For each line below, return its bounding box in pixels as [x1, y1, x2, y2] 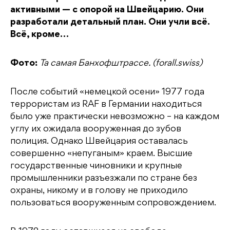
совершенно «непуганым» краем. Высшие [10, 150, 193, 159]
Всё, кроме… [10, 31, 69, 40]
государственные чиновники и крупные [10, 162, 182, 171]
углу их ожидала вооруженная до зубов [10, 125, 181, 134]
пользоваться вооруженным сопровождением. [10, 199, 216, 208]
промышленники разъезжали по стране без [10, 175, 197, 183]
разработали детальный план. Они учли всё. [10, 18, 210, 27]
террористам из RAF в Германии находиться [10, 101, 202, 109]
